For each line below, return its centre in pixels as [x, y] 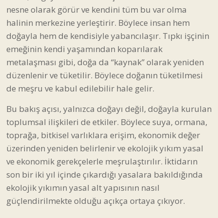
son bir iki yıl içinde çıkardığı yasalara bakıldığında [105, 174]
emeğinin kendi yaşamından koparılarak [84, 49]
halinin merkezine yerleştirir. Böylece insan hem [98, 22]
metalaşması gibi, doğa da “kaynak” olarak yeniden [105, 62]
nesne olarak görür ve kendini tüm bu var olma [97, 9]
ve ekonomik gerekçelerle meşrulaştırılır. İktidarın [102, 161]
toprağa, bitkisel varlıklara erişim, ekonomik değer [103, 135]
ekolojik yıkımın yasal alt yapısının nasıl [83, 187]
